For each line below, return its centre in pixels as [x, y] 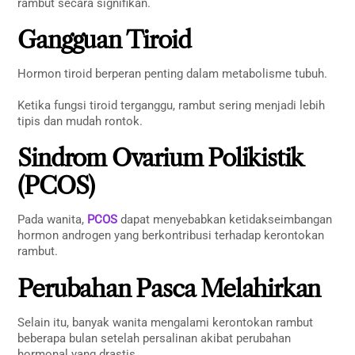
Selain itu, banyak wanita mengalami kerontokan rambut [166, 322]
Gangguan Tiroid [104, 40]
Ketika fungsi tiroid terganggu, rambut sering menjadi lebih [172, 105]
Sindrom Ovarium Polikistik [160, 158]
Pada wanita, [53, 220]
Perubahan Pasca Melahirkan [169, 288]
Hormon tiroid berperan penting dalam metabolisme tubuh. [173, 74]
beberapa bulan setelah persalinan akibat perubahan [155, 338]
